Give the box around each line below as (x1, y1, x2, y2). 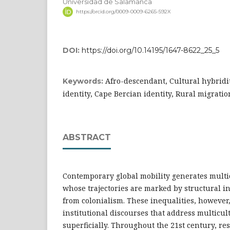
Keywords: (63, 76, 105, 86)
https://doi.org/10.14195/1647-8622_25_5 (82, 46, 219, 55)
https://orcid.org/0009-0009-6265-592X (75, 8, 171, 15)
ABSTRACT (63, 132, 111, 143)
